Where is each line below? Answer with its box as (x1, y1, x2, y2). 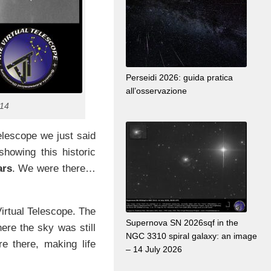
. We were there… (11, 162, 96, 174)
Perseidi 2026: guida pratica (126, 73, 233, 83)
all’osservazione (126, 86, 187, 96)
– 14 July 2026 (126, 244, 182, 255)
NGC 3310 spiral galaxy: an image (126, 231, 257, 241)
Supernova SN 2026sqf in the (126, 218, 238, 228)
